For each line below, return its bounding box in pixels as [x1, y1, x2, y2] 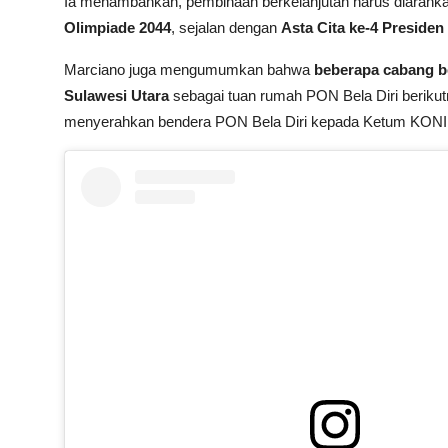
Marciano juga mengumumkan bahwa [64, 60, 314, 78]
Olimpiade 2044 [64, 18, 171, 36]
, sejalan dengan [171, 18, 281, 36]
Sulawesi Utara [64, 86, 169, 104]
